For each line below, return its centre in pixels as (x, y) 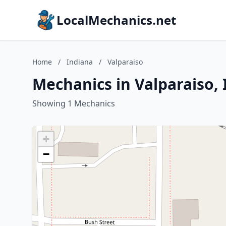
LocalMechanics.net (116, 20)
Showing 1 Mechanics (74, 103)
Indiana (80, 62)
